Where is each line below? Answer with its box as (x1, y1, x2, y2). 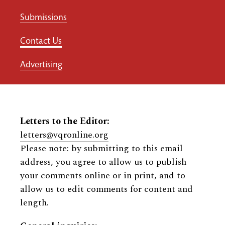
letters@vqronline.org (20, 128, 108, 142)
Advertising (20, 61, 62, 70)
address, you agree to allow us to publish (20, 155, 186, 169)
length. (20, 196, 49, 209)
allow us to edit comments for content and (20, 182, 193, 196)
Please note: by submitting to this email (20, 142, 183, 155)
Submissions (20, 14, 67, 23)
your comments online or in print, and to (20, 169, 185, 182)
